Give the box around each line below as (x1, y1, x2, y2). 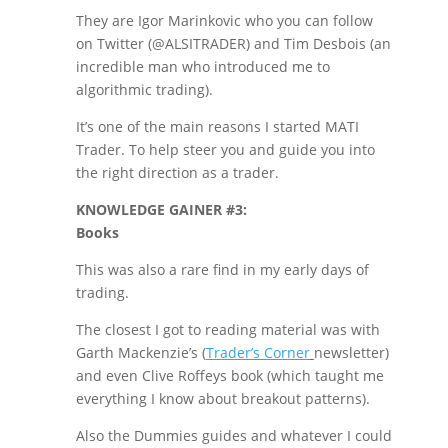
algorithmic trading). (75, 80, 213, 99)
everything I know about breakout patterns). (75, 389, 370, 408)
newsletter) (313, 343, 389, 362)
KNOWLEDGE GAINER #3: (75, 200, 247, 219)
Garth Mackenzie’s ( (75, 343, 206, 362)
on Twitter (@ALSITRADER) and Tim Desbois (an (75, 34, 391, 53)
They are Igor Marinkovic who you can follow (75, 11, 373, 30)
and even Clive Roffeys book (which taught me (75, 366, 384, 385)
